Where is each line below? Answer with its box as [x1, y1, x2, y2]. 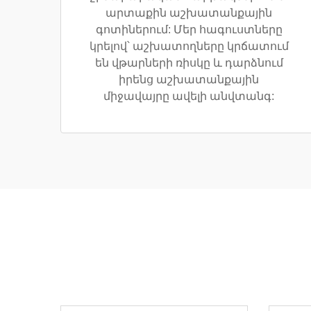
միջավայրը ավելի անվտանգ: [103, 90, 274, 102]
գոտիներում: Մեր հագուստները [95, 23, 283, 35]
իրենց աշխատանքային [119, 73, 259, 85]
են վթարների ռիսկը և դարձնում [94, 56, 283, 69]
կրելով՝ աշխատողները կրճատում [89, 40, 289, 52]
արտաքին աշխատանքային [106, 6, 272, 19]
